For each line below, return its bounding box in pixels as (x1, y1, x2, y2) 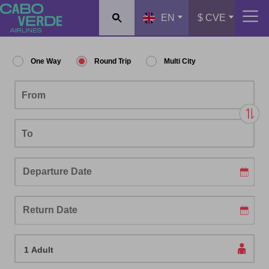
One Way (31, 57, 61, 65)
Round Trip (94, 57, 131, 65)
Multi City (164, 57, 196, 65)
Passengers (17, 233, 59, 241)
